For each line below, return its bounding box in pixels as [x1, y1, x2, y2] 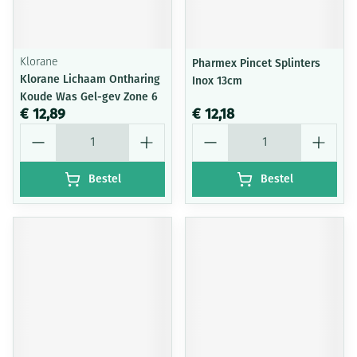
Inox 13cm [192, 74, 242, 88]
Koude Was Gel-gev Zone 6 [20, 90, 158, 104]
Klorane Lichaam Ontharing [20, 73, 160, 86]
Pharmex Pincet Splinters [192, 57, 320, 70]
